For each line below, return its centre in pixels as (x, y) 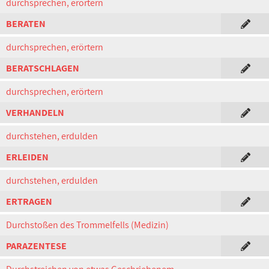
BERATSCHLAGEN (43, 68)
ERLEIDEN (27, 157)
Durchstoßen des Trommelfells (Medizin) (87, 225)
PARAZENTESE (36, 246)
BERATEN (26, 24)
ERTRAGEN (29, 201)
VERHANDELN (35, 113)
